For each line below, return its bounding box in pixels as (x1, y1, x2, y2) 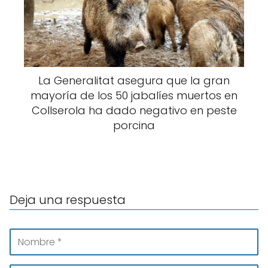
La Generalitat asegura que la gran (38, 73, 230, 88)
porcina (113, 118, 155, 133)
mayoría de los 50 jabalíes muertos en (31, 88, 237, 103)
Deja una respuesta (10, 191, 126, 208)
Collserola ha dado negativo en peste (31, 103, 237, 118)
